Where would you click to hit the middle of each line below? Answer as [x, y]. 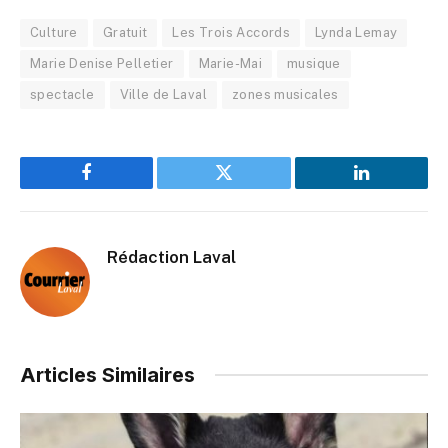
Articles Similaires [107, 374]
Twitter [248, 187]
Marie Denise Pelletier [102, 63]
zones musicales [285, 94]
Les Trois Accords [231, 32]
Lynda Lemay [356, 32]
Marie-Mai [230, 63]
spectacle [62, 94]
